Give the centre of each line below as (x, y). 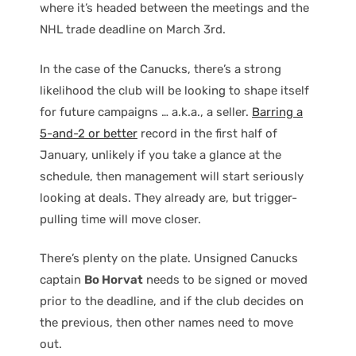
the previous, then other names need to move (166, 323)
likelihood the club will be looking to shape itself (174, 90)
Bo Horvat (114, 280)
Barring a (277, 112)
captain (62, 280)
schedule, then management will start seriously (172, 176)
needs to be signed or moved (225, 280)
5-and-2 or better (89, 133)
